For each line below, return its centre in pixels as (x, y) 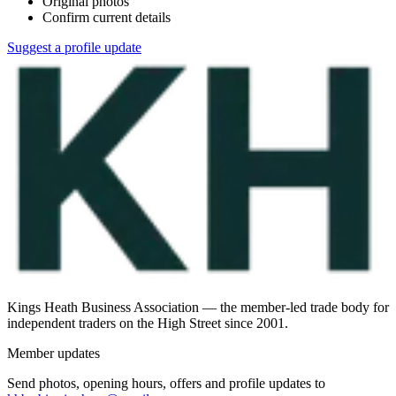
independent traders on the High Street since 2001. (148, 324)
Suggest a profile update (74, 48)
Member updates (53, 354)
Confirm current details (107, 18)
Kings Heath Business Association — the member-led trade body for (198, 308)
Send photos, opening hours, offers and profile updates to (166, 384)
